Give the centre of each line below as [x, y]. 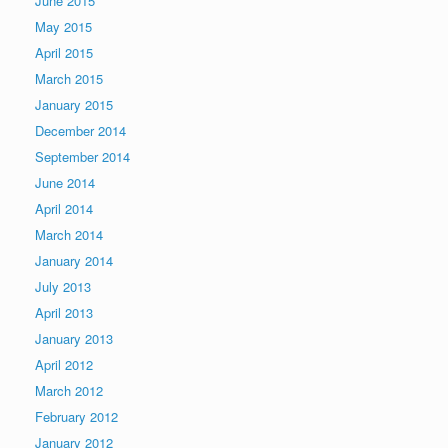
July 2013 [63, 286]
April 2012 [64, 364]
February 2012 [76, 416]
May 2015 [63, 26]
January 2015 [74, 104]
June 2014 [65, 182]
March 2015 [69, 78]
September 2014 [82, 156]
